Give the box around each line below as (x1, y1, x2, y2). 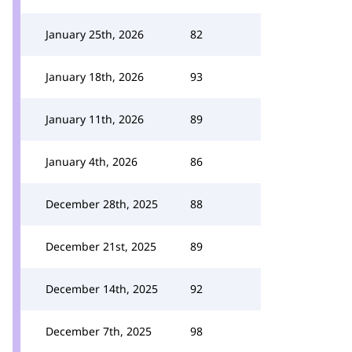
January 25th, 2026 (46, 27, 144, 42)
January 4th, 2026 (46, 154, 137, 169)
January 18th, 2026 (46, 69, 144, 84)
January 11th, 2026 (46, 112, 144, 126)
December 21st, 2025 (46, 239, 156, 254)
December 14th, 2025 (46, 281, 158, 296)
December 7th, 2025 (46, 324, 152, 339)
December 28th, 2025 (46, 196, 158, 211)
